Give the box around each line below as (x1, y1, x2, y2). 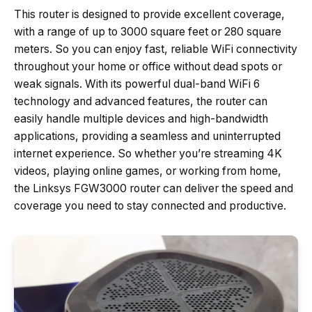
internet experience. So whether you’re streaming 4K (14, 146, 282, 160)
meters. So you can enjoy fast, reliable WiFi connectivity (14, 42, 297, 56)
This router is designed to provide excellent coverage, (14, 7, 285, 21)
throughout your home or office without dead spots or (14, 59, 282, 73)
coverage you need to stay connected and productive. (14, 198, 286, 212)
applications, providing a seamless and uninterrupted (14, 129, 281, 143)
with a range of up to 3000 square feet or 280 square (14, 24, 281, 38)
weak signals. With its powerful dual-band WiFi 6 (14, 77, 260, 91)
